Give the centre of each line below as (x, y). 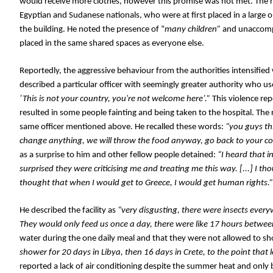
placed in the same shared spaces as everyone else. (113, 44)
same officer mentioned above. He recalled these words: (122, 127)
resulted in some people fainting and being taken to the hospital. (138, 113)
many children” (193, 30)
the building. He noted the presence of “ (92, 30)
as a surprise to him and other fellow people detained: (118, 155)
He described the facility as (69, 211)
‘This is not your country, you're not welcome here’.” (116, 99)
